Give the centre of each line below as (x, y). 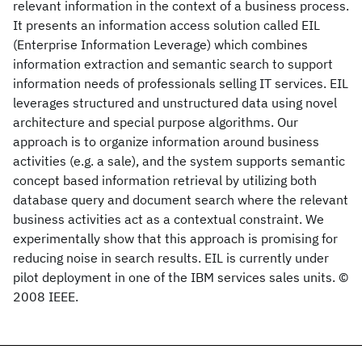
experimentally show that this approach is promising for (175, 238)
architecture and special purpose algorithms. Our (156, 122)
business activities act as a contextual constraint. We (168, 219)
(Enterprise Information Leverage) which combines (160, 44)
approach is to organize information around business (166, 141)
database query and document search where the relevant (181, 200)
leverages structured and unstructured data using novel (175, 103)
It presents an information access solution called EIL (166, 25)
